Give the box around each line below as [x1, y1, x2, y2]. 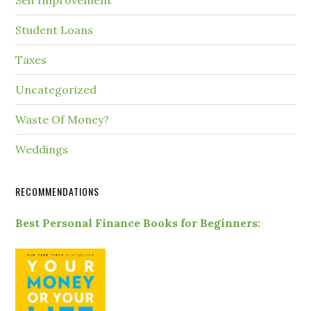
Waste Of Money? [15, 112, 110, 127]
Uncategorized [15, 83, 97, 97]
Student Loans [15, 23, 94, 37]
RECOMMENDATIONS [15, 184, 100, 199]
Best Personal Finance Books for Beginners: [15, 216, 261, 230]
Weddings [15, 142, 69, 157]
